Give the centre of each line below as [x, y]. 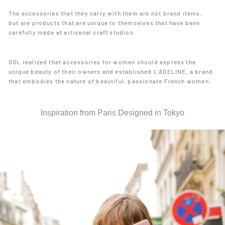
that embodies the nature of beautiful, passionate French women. [110, 81]
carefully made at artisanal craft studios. [72, 32]
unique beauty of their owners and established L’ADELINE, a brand [111, 71]
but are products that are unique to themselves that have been [104, 22]
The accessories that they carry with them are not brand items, [105, 13]
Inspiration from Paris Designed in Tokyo [113, 113]
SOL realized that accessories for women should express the [102, 62]
